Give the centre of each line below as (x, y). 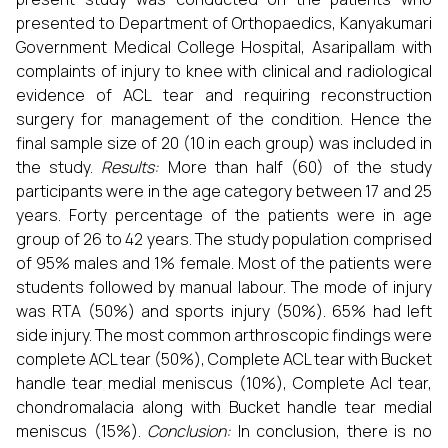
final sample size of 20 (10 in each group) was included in (224, 143)
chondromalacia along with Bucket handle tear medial (224, 407)
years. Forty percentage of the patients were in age (224, 215)
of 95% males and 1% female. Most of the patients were (224, 263)
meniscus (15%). (82, 431)
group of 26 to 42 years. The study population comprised (224, 239)
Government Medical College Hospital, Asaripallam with (224, 47)
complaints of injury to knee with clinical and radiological (224, 71)
